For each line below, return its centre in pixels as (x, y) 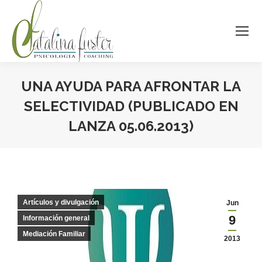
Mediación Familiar (54, 234)
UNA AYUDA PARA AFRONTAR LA (131, 86)
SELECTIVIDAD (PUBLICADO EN (131, 106)
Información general (56, 218)
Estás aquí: (153, 144)
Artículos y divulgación (61, 202)
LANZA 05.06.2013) (131, 126)
